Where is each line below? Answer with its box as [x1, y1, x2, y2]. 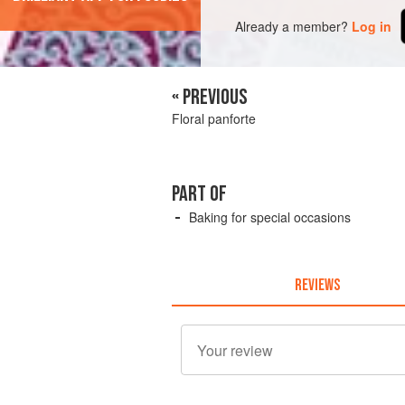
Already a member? [235, 16, 349, 35]
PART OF [172, 181, 227, 208]
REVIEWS [294, 275, 340, 295]
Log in [352, 16, 392, 35]
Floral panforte [172, 109, 256, 128]
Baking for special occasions [189, 208, 351, 227]
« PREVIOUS [172, 84, 248, 111]
